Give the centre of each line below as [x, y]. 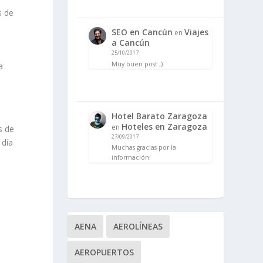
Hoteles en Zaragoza [164, 126]
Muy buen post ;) [137, 64]
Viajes [196, 32]
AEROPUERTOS [104, 252]
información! [131, 158]
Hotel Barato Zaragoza [159, 116]
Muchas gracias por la [144, 148]
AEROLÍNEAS [138, 226]
